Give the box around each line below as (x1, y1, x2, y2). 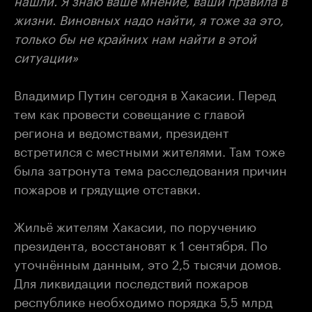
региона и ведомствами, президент (14, 120, 229, 141)
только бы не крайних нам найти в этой (14, 26, 256, 47)
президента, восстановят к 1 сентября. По (14, 233, 267, 253)
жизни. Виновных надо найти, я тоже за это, (14, 8, 283, 28)
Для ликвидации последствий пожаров (14, 271, 248, 291)
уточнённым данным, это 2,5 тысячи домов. (14, 252, 281, 272)
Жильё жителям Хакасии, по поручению (14, 214, 256, 235)
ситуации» (14, 45, 78, 65)
